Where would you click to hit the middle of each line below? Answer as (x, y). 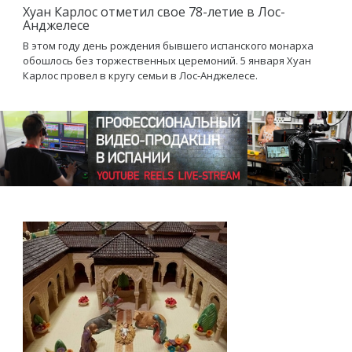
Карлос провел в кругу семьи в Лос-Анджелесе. (140, 75)
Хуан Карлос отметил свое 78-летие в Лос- (154, 12)
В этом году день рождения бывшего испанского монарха (168, 46)
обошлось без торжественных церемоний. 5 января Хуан (167, 60)
